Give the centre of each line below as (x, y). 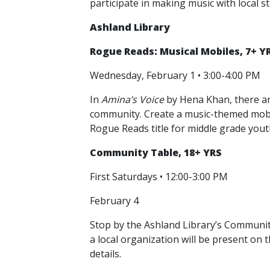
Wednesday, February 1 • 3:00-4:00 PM (176, 75)
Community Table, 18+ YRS (156, 152)
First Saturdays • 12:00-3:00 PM (160, 177)
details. (107, 254)
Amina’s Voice (133, 99)
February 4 (115, 201)
